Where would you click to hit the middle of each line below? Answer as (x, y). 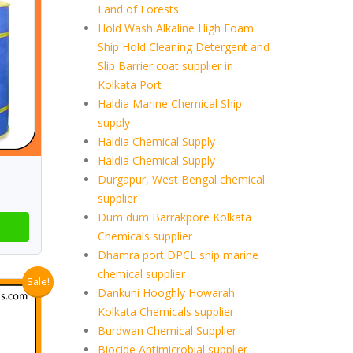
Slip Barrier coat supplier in (165, 66)
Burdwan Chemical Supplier (167, 331)
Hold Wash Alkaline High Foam (175, 28)
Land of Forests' (139, 9)
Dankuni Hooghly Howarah (166, 293)
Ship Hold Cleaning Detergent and (183, 47)
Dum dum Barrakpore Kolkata (174, 217)
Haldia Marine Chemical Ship (169, 104)
